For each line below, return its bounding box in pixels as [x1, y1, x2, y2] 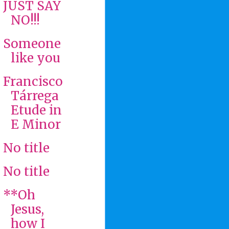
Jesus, [10, 201, 44, 217]
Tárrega [10, 87, 59, 104]
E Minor [10, 116, 61, 132]
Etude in [10, 102, 62, 118]
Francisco [3, 73, 63, 89]
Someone [3, 35, 61, 52]
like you [10, 50, 60, 66]
